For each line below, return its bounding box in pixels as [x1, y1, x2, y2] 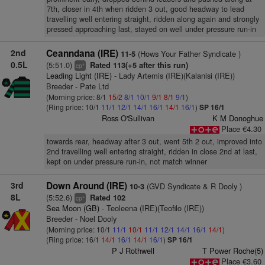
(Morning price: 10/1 [46, 224, 112, 234]
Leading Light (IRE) [46, 70, 112, 81]
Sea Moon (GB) [46, 202, 99, 214]
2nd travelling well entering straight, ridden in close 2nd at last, [46, 146, 257, 157]
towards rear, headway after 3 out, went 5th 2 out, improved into [46, 136, 262, 147]
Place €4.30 [221, 123, 261, 134]
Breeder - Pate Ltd [46, 80, 109, 92]
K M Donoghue [212, 112, 263, 124]
